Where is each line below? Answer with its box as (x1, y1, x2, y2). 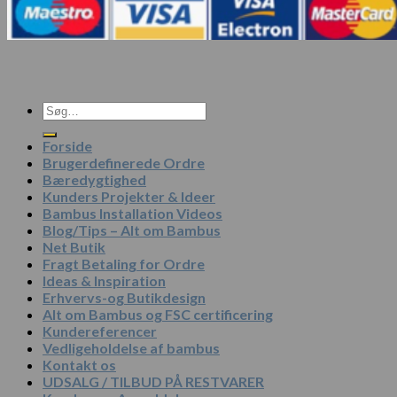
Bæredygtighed (43, 171, 146, 189)
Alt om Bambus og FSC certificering (43, 306, 273, 323)
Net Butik (43, 238, 105, 256)
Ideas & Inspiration (43, 272, 166, 290)
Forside (43, 137, 92, 155)
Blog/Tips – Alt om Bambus (43, 222, 221, 239)
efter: (42, 117, 75, 135)
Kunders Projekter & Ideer (43, 188, 215, 206)
